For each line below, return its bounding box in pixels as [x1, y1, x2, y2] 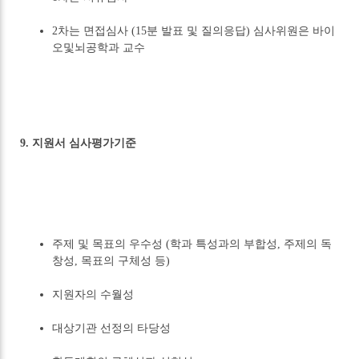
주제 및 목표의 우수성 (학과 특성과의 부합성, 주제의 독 [52, 238, 333, 251]
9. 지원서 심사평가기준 [20, 137, 137, 150]
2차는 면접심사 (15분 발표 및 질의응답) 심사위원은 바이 [52, 25, 336, 38]
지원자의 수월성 [52, 288, 135, 301]
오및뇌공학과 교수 [52, 42, 146, 54]
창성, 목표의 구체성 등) [52, 255, 171, 268]
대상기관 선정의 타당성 [52, 322, 171, 335]
